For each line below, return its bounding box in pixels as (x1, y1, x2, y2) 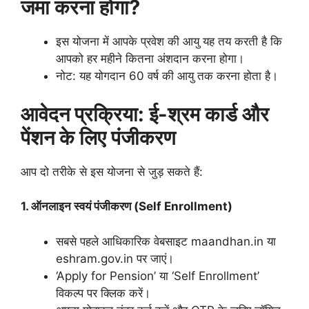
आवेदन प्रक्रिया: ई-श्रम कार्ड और (21, 101, 269, 126)
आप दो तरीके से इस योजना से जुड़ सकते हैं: (21, 164, 203, 179)
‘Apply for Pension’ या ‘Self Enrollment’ (56, 268, 259, 283)
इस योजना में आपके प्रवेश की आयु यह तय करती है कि (56, 34, 282, 49)
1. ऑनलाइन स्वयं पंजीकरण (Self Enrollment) (21, 199, 232, 214)
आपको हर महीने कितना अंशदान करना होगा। (56, 52, 244, 66)
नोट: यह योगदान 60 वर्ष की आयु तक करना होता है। (56, 69, 278, 83)
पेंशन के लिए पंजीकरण (21, 125, 176, 150)
